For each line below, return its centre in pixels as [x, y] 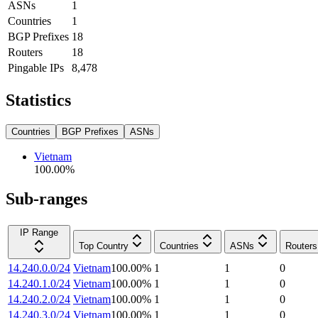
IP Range [39, 233]
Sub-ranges [46, 199]
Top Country [104, 246]
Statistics [38, 100]
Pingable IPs [36, 67]
